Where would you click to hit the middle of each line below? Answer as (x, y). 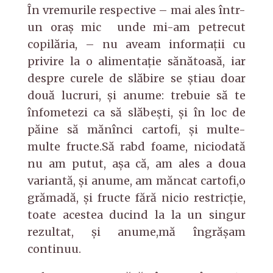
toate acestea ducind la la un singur (136, 214)
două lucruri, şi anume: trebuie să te (136, 95)
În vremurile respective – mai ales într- (136, 10)
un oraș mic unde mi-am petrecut (136, 27)
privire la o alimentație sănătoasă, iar (136, 61)
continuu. (54, 249)
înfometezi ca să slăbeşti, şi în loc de (136, 112)
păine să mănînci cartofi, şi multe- (136, 129)
